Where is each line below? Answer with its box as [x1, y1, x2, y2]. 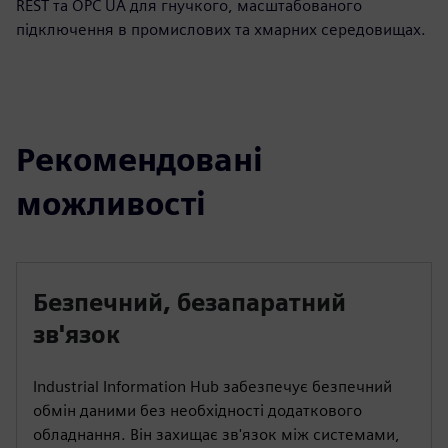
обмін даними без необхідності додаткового [33, 401, 362, 420]
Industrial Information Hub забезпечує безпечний [33, 377, 392, 396]
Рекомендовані [16, 140, 263, 179]
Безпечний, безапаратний [33, 288, 346, 317]
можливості [16, 184, 206, 223]
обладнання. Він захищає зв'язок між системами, [33, 425, 400, 444]
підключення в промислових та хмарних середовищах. [16, 20, 426, 39]
